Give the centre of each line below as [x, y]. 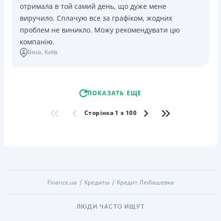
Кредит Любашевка [145, 182]
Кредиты [97, 182]
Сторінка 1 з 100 [110, 113]
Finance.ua [62, 182]
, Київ [49, 52]
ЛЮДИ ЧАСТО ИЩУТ [110, 206]
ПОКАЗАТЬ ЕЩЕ [114, 93]
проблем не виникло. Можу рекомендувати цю [100, 30]
